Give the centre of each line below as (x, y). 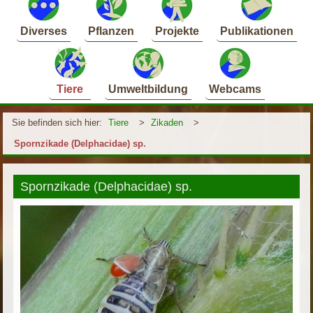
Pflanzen (111, 31)
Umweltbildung (148, 89)
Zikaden (167, 122)
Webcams (235, 89)
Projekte (177, 31)
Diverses (43, 31)
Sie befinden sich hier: (57, 122)
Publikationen (256, 31)
